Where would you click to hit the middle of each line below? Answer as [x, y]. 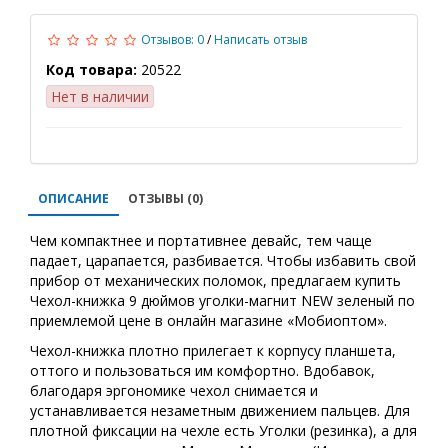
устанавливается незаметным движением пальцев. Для [220, 410]
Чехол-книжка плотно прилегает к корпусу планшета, [213, 350]
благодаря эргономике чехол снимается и [174, 390]
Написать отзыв [260, 39]
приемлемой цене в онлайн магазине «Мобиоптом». [208, 320]
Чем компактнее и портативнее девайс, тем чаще [201, 240]
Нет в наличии [100, 96]
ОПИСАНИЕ [73, 198]
